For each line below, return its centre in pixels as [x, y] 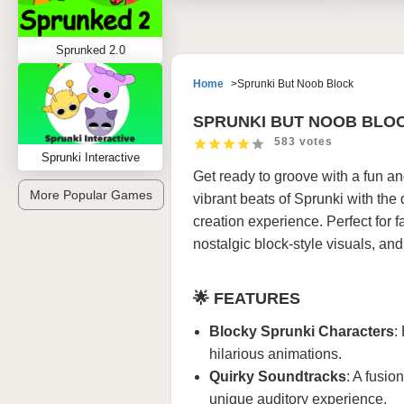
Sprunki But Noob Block [295, 84]
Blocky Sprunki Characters [302, 331]
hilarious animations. [275, 354]
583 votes [303, 142]
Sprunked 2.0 [90, 50]
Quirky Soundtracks [278, 376]
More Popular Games [91, 195]
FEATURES [257, 298]
